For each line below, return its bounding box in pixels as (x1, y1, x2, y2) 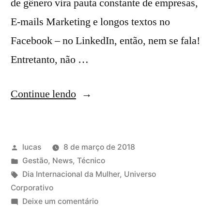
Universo (124, 170, 156, 179)
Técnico (77, 156, 105, 166)
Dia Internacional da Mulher (22, 170, 120, 179)
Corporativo (11, 183, 53, 193)
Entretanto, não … (11, 53, 89, 67)
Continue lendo (11, 87, 76, 101)
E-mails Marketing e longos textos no (11, 15, 170, 29)
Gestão (22, 156, 48, 166)
